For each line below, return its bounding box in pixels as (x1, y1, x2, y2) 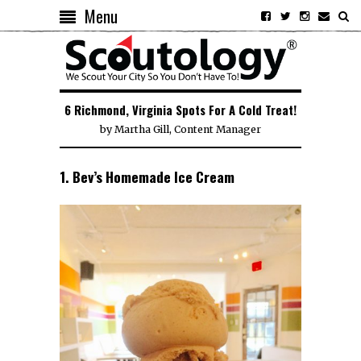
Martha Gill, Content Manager (114, 123, 261, 136)
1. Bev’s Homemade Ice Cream (60, 166, 234, 188)
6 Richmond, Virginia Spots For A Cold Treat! (64, 101, 297, 119)
